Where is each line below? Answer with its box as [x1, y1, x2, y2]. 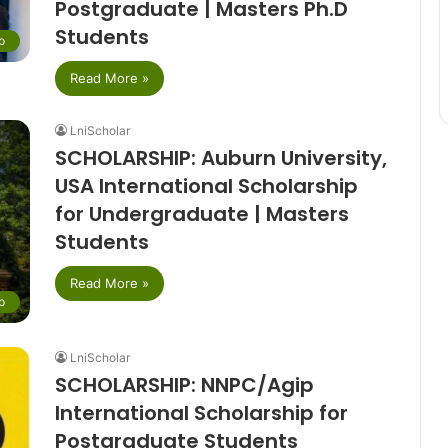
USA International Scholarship [54, 171, 358, 200]
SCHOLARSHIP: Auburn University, [54, 143, 387, 172]
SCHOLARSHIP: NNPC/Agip [54, 370, 314, 399]
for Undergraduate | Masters [54, 199, 349, 228]
